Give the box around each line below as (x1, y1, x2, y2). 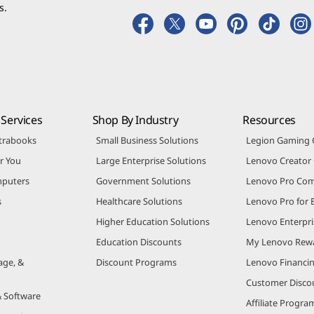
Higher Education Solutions (95, 225, 210, 238)
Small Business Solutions (95, 144, 198, 157)
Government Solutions (95, 184, 191, 198)
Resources (243, 122, 296, 138)
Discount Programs (95, 266, 177, 279)
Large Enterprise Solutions (95, 164, 206, 177)
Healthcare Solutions (95, 205, 182, 218)
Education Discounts (95, 245, 182, 259)
